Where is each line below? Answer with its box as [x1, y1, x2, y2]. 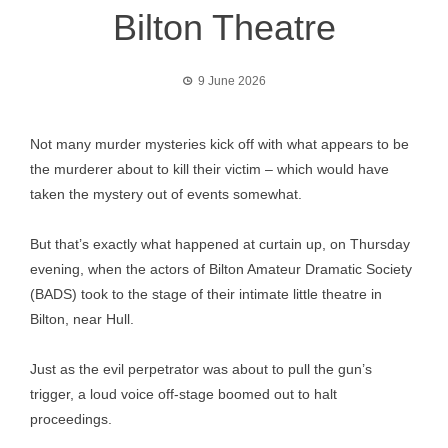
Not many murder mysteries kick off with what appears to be [30, 136, 409, 152]
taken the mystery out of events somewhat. [30, 186, 302, 202]
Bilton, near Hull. [30, 311, 134, 327]
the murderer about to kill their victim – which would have [30, 161, 389, 177]
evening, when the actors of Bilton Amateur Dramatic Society [30, 261, 412, 277]
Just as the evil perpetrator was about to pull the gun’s [30, 361, 372, 377]
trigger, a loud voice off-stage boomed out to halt [30, 386, 337, 402]
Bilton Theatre [112, 7, 336, 48]
